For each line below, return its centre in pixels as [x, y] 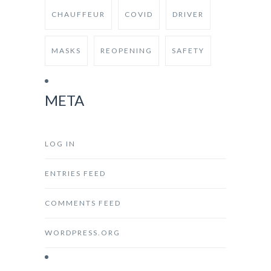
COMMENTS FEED [83, 203]
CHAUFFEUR [78, 14]
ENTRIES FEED [75, 173]
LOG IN [60, 144]
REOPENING [126, 51]
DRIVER [188, 14]
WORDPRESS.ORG [83, 233]
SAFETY [188, 51]
